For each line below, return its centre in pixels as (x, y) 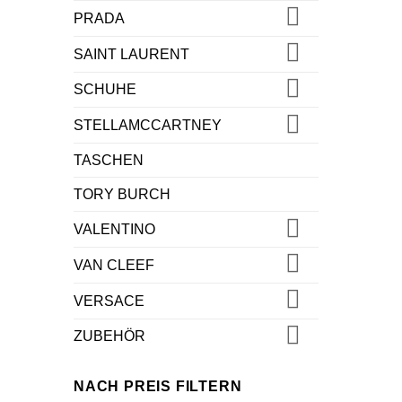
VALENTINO (114, 230)
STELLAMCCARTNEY (148, 126)
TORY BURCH (122, 195)
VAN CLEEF (114, 265)
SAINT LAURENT (131, 54)
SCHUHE (105, 90)
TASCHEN (109, 161)
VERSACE (109, 301)
